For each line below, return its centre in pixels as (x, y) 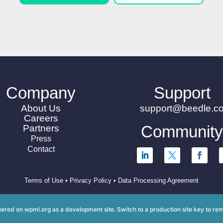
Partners (41, 128)
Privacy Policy (91, 181)
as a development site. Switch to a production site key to (132, 210)
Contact (41, 149)
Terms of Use (44, 181)
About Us (41, 109)
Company (41, 93)
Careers (41, 118)
